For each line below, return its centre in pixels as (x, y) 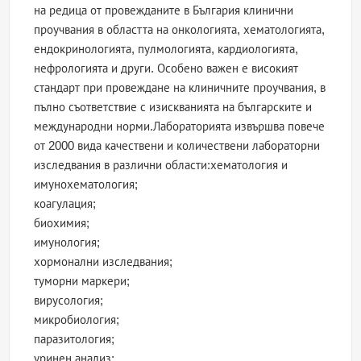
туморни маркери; (84, 281)
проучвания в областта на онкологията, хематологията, (180, 30)
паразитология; (75, 339)
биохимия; (64, 223)
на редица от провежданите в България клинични (164, 10)
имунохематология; (88, 185)
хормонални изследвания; (105, 262)
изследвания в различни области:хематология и (161, 165)
